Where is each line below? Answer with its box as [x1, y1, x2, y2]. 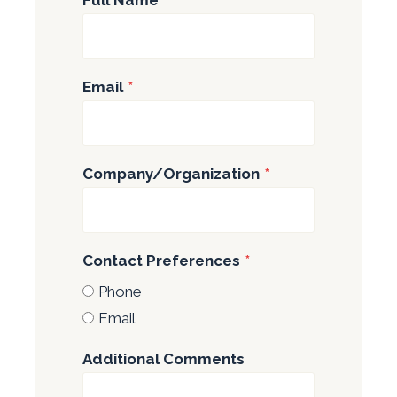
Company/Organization [82, 164, 260, 183]
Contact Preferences [82, 251, 240, 269]
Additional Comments [82, 349, 245, 368]
